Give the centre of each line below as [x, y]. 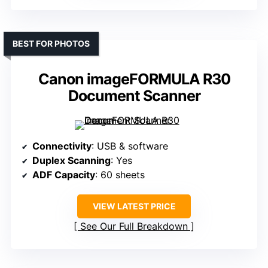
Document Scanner [134, 96]
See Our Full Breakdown [134, 226]
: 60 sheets [120, 175]
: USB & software [130, 146]
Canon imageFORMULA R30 [134, 79]
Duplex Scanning [71, 161]
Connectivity [62, 146]
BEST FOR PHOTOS [51, 44]
